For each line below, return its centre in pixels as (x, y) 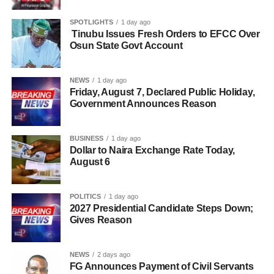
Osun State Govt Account (126, 46)
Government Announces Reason (143, 104)
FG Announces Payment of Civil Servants (161, 267)
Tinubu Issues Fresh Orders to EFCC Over (165, 34)
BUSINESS (86, 139)
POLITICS (85, 197)
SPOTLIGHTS (91, 22)
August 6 (90, 162)
